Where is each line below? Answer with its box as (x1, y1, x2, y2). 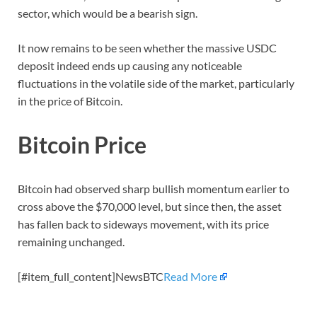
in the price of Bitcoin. (18, 93, 122, 108)
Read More (163, 269, 217, 283)
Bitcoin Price (18, 130, 146, 158)
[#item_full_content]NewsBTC (18, 269, 163, 283)
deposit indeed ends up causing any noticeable (18, 58, 242, 72)
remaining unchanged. (18, 234, 125, 248)
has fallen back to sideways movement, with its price (18, 217, 269, 231)
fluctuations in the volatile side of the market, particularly (18, 76, 294, 90)
